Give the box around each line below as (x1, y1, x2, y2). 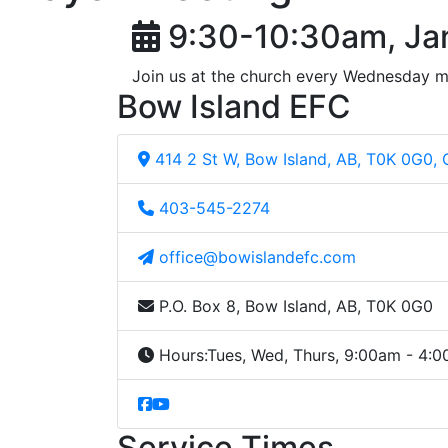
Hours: (154, 345, 207, 366)
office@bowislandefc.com (159, 247, 356, 268)
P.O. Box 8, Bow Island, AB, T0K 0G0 (159, 296, 433, 317)
